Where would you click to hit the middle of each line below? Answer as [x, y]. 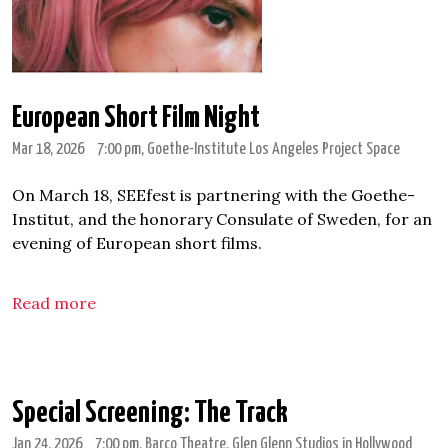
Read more [56, 303]
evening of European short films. [139, 243]
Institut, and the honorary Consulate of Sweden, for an [222, 219]
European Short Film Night [136, 118]
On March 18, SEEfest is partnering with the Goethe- [213, 195]
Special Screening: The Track [150, 413]
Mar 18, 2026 [48, 149]
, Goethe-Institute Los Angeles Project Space [270, 149]
